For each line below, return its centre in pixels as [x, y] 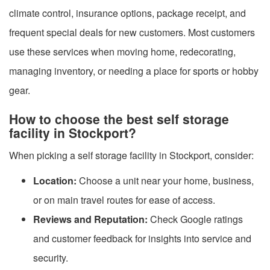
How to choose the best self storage [119, 118]
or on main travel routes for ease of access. [124, 199]
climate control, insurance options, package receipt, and [127, 13]
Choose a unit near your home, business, [165, 180]
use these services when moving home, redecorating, [122, 51]
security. [51, 257]
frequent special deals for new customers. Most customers [132, 32]
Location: [55, 180]
